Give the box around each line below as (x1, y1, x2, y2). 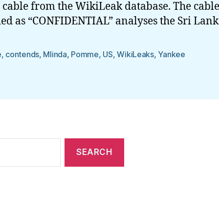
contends (5, 49, 39, 59)
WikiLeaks (117, 49, 154, 59)
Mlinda (43, 49, 67, 59)
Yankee (158, 49, 185, 59)
